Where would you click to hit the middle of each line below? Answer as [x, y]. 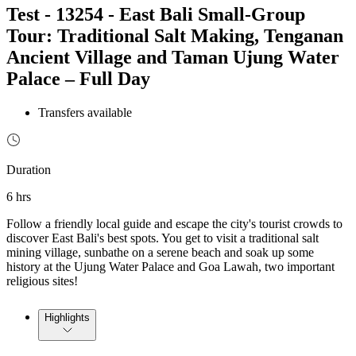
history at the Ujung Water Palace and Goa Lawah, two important [170, 266]
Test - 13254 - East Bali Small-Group [156, 14]
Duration [29, 169]
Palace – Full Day [78, 78]
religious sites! [42, 281]
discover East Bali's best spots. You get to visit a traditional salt [163, 238]
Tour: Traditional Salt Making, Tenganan [175, 35]
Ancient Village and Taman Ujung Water [173, 57]
